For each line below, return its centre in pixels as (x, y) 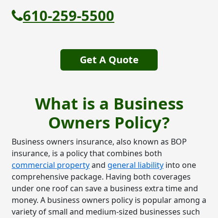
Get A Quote (109, 59)
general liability (136, 165)
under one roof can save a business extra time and (105, 188)
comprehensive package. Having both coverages (101, 176)
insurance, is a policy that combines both (87, 153)
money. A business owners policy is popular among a (109, 200)
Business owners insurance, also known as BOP (99, 141)
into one (180, 165)
